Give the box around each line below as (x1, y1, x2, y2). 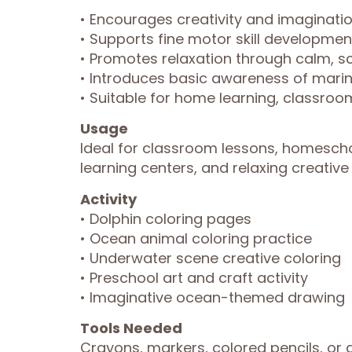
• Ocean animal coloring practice (80, 228, 312, 248)
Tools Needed (80, 317, 182, 338)
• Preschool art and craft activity (80, 267, 308, 288)
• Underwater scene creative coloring (80, 247, 341, 268)
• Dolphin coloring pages (80, 208, 251, 229)
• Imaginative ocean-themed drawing (80, 287, 345, 307)
